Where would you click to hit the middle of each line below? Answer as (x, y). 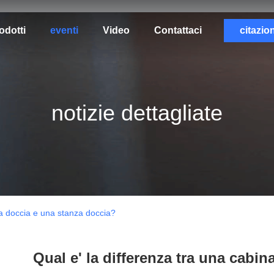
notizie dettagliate (137, 113)
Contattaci (178, 30)
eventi (64, 30)
